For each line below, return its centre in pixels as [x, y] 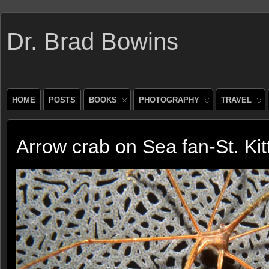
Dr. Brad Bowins [92, 41]
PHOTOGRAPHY [169, 100]
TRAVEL [236, 100]
